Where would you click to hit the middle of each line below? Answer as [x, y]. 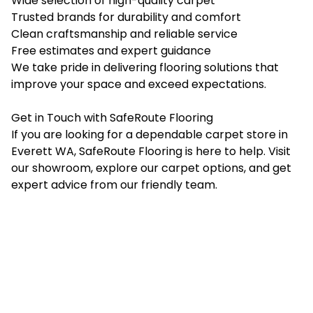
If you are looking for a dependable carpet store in [150, 134]
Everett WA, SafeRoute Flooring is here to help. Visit [151, 151]
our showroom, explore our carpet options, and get [151, 168]
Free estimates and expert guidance [111, 50]
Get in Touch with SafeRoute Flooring [112, 117]
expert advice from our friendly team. [114, 184]
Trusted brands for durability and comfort [126, 17]
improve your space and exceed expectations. [139, 84]
